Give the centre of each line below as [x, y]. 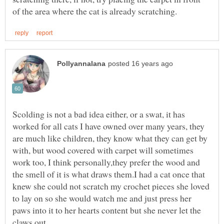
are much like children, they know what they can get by [110, 138]
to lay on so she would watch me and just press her [102, 198]
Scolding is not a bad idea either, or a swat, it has [99, 114]
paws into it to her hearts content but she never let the [107, 210]
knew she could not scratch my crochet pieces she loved [111, 186]
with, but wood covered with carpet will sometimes [103, 150]
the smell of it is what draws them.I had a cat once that [109, 174]
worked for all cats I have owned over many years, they [108, 126]
